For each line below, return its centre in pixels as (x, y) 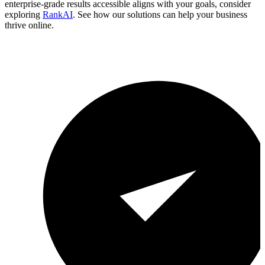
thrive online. (29, 25)
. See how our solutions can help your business (160, 15)
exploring (22, 15)
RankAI (58, 15)
